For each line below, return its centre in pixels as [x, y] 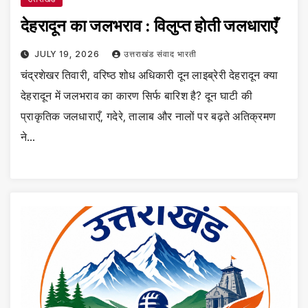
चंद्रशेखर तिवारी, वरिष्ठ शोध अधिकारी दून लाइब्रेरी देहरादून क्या [150, 75]
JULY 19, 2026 [68, 54]
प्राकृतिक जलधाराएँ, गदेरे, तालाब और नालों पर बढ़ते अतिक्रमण [148, 117]
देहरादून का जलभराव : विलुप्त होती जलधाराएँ [149, 26]
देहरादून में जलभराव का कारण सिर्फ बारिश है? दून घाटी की [137, 96]
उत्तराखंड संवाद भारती [160, 54]
